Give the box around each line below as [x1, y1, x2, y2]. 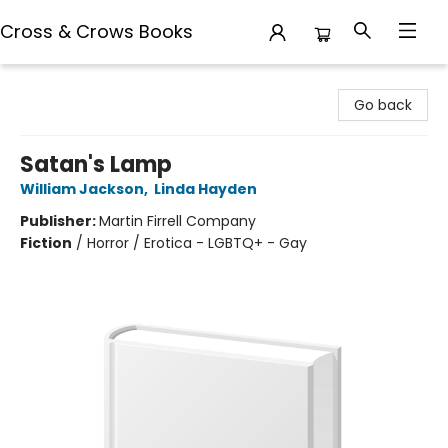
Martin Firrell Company [99, 211, 256, 231]
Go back [354, 95, 412, 115]
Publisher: [20, 211, 99, 231]
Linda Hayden [154, 179, 257, 199]
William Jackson [20, 179, 144, 199]
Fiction [20, 233, 72, 253]
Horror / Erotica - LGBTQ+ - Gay [87, 233, 307, 253]
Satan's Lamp [20, 149, 172, 180]
